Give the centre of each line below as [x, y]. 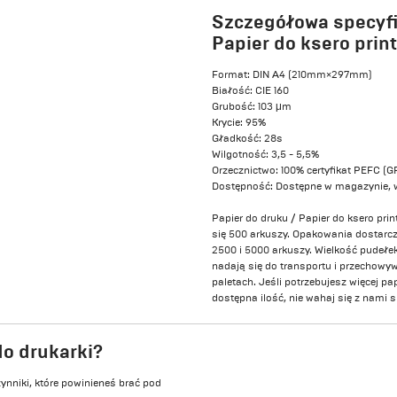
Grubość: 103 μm [252, 107]
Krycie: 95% [239, 123]
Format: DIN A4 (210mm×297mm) [292, 75]
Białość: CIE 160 [250, 91]
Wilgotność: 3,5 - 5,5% [265, 155]
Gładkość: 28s [247, 139]
